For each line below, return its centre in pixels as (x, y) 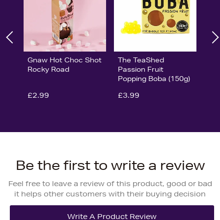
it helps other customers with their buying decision (110, 194)
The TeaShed (141, 60)
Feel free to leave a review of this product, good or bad (110, 183)
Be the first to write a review (110, 165)
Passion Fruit (140, 69)
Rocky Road (48, 69)
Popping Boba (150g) (154, 78)
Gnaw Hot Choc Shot (65, 60)
